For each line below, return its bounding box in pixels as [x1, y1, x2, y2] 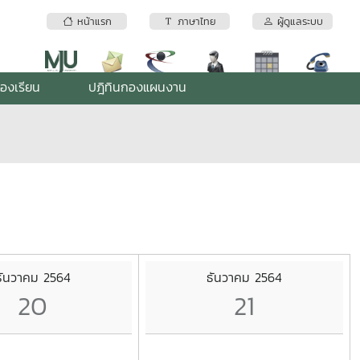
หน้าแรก [72, 14, 112, 30]
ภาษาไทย [174, 14, 216, 30]
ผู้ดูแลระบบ [272, 14, 323, 30]
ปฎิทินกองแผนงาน [88, 77, 186, 96]
